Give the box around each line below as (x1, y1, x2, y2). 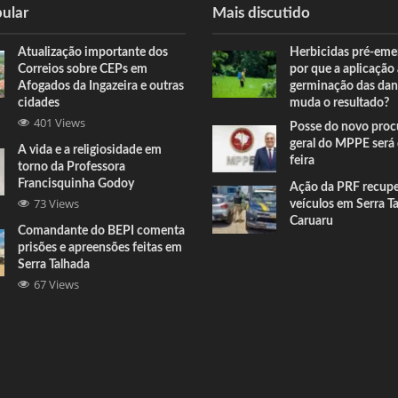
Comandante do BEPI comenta (18, 224, 186, 237)
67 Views (34, 275, 80, 292)
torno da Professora (18, 160, 126, 173)
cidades (18, 96, 60, 109)
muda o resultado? (289, 96, 389, 109)
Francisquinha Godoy (18, 177, 135, 190)
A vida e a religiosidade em (18, 143, 163, 156)
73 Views (34, 195, 80, 211)
